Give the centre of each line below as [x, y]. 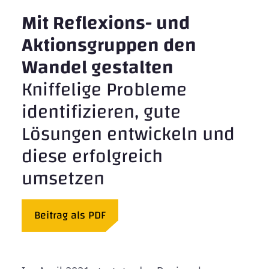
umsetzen [63, 178]
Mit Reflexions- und [106, 23]
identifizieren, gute [101, 112]
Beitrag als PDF [70, 215]
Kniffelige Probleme [104, 89]
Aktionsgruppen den [109, 45]
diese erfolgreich [92, 156]
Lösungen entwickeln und [128, 134]
